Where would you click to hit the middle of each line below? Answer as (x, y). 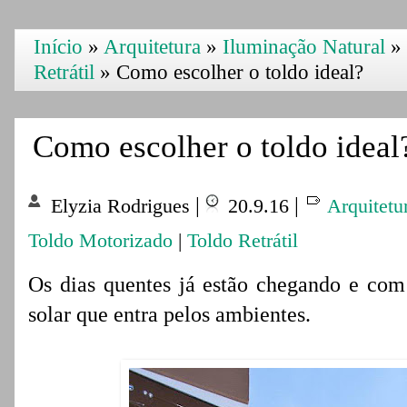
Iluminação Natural (304, 47)
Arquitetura (152, 47)
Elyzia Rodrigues (120, 206)
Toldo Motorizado (100, 240)
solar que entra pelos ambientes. (169, 314)
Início (58, 47)
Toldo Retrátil (243, 240)
